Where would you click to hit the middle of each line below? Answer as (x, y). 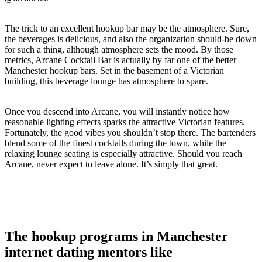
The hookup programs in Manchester (116, 237)
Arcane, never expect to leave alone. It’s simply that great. (111, 164)
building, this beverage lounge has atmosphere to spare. (106, 81)
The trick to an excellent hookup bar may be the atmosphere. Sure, (127, 29)
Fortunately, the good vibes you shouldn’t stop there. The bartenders (130, 133)
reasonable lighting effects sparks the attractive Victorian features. (125, 122)
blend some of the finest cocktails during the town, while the (116, 143)
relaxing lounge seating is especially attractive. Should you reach (123, 154)
